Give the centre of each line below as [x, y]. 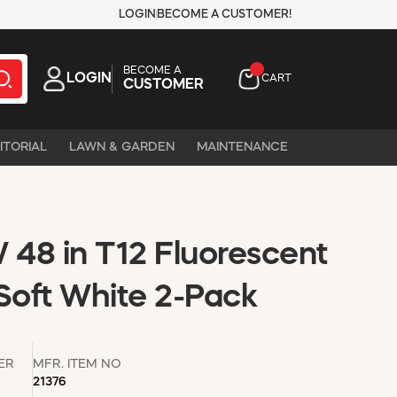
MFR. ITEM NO [77, 364]
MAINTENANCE [242, 147]
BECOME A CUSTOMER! [224, 15]
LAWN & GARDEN [122, 147]
